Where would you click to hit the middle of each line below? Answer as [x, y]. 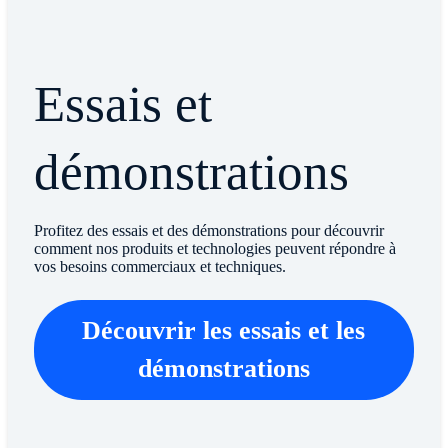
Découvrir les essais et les [224, 330]
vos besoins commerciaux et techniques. [159, 266]
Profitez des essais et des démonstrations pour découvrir [208, 230]
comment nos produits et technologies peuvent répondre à [214, 248]
